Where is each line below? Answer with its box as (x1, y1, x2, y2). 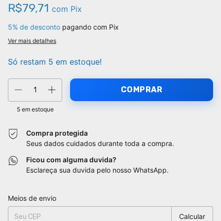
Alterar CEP (181, 192, 213, 200)
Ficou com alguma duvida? (26, 155, 117, 164)
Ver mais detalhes (8, 37, 56, 45)
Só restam (8, 57, 48, 67)
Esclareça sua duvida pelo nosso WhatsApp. (26, 166, 169, 175)
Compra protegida (26, 129, 88, 138)
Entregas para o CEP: (8, 191, 66, 199)
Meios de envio (8, 194, 56, 203)
